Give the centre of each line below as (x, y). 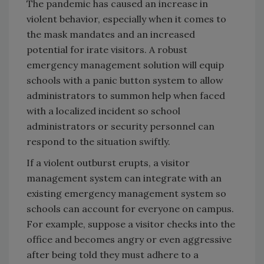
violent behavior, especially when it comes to (126, 19)
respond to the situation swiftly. (98, 141)
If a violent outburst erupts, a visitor (108, 162)
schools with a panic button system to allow (125, 80)
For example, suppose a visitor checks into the (131, 224)
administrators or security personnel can (121, 126)
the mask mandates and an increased (111, 34)
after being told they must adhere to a (113, 254)
